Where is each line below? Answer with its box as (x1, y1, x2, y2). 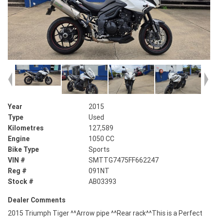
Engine (8, 134, 30, 144)
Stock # (8, 177, 34, 186)
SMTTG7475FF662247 (89, 156, 159, 165)
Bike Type (8, 145, 39, 154)
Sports (89, 145, 110, 154)
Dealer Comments (8, 196, 66, 205)
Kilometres (8, 124, 44, 133)
